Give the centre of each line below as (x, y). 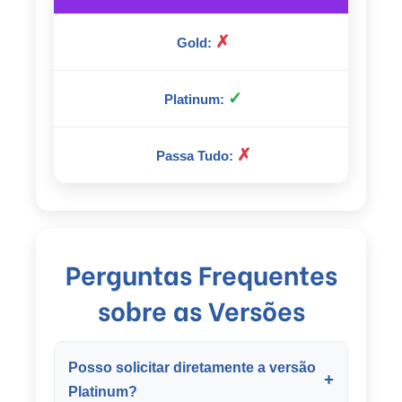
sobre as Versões (201, 310)
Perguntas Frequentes (201, 274)
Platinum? (103, 391)
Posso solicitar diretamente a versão (192, 367)
